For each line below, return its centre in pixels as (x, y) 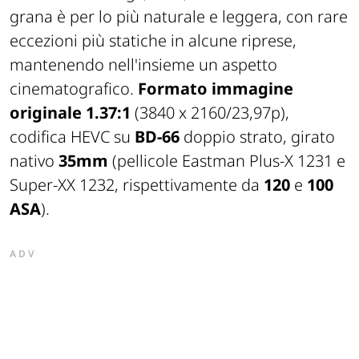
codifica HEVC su (72, 137)
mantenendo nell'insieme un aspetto (143, 65)
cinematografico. (74, 89)
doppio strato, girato (257, 137)
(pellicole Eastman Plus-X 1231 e (227, 161)
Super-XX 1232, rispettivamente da (137, 185)
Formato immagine (216, 89)
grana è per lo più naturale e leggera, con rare (179, 17)
